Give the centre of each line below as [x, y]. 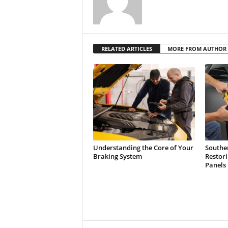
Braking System [117, 156]
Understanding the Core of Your [143, 148]
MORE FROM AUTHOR [197, 49]
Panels [215, 165]
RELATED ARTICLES [126, 49]
